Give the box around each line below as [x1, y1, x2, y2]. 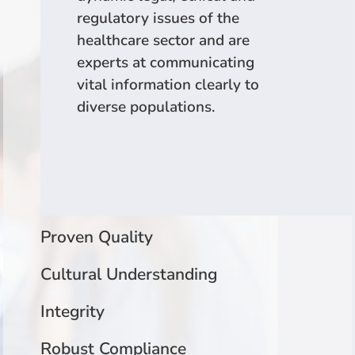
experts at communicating [76, 52, 254, 73]
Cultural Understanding [40, 262, 218, 285]
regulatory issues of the [76, 7, 239, 29]
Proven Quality [40, 225, 154, 248]
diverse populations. [76, 96, 223, 117]
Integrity [40, 300, 105, 323]
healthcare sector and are [76, 29, 250, 51]
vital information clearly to [76, 74, 259, 95]
